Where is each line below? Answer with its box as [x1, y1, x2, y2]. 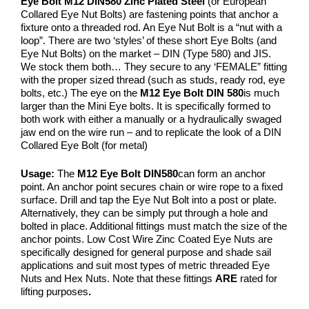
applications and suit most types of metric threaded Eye [21, 259, 270, 272]
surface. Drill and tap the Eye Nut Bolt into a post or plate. [21, 194, 277, 206]
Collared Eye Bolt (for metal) [21, 139, 148, 151]
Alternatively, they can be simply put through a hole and [21, 207, 268, 219]
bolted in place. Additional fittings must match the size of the [21, 220, 287, 232]
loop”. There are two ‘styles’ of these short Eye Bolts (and [21, 34, 277, 46]
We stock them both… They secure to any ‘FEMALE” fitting [21, 60, 287, 72]
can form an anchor [178, 168, 266, 180]
